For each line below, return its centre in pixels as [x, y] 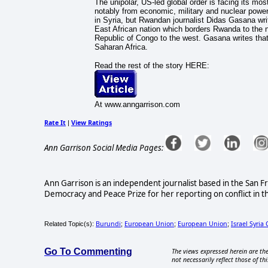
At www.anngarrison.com [137, 105]
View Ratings [92, 123]
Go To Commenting [88, 252]
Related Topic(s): [70, 224]
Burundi [108, 224]
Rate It [55, 123]
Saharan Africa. [123, 47]
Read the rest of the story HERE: [152, 66]
